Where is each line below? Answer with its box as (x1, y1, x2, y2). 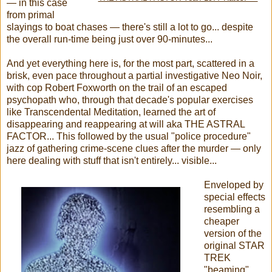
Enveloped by (203, 179, 263, 190)
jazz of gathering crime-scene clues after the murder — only (7, 143, 261, 154)
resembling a (203, 203, 260, 214)
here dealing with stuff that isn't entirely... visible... (7, 155, 217, 166)
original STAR (203, 240, 265, 251)
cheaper (203, 216, 239, 226)
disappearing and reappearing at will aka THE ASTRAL (7, 118, 245, 129)
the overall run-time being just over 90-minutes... (7, 33, 212, 44)
